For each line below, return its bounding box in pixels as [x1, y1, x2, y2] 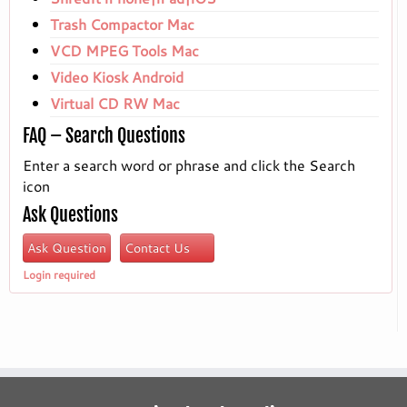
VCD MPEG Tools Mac [50, 40, 199, 62]
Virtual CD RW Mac [50, 93, 180, 114]
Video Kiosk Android [50, 66, 184, 88]
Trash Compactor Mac [50, 14, 194, 35]
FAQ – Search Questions [23, 124, 185, 148]
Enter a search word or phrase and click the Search [23, 154, 355, 176]
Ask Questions [23, 203, 118, 227]
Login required [23, 267, 95, 283]
